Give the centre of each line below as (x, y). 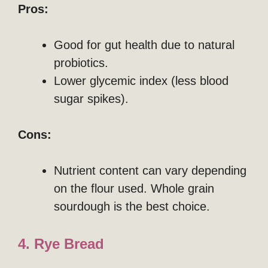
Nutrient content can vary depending (150, 170)
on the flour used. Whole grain (134, 188)
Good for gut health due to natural (144, 45)
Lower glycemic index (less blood (141, 80)
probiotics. (81, 63)
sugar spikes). (91, 98)
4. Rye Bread (61, 243)
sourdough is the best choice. (132, 206)
